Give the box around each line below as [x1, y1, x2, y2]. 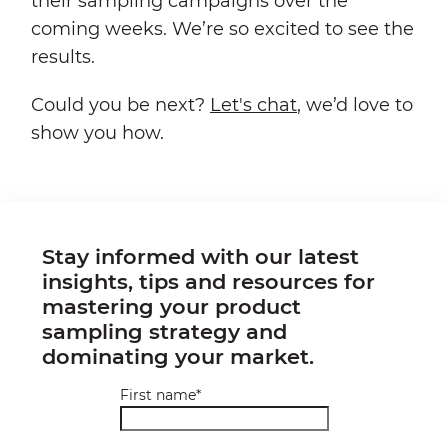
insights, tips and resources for [42, 268, 375, 294]
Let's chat [210, 94, 297, 117]
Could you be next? [31, 94, 210, 117]
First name [119, 385, 196, 404]
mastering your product [42, 293, 301, 319]
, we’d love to [297, 94, 413, 117]
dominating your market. [42, 343, 320, 369]
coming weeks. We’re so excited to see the [31, 18, 414, 41]
